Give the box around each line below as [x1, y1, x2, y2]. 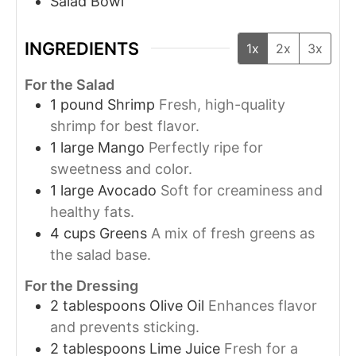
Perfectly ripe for [149, 139, 263, 156]
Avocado [98, 182, 157, 199]
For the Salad [25, 76, 114, 93]
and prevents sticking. [50, 319, 199, 336]
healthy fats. [50, 203, 134, 220]
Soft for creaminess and [161, 182, 323, 199]
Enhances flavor [208, 297, 317, 315]
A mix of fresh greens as [151, 225, 315, 242]
